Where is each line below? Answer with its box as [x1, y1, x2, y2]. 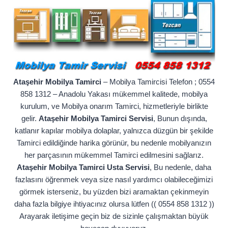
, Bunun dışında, [153, 114, 207, 123]
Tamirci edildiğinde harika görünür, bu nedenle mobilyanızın [17, 138, 211, 148]
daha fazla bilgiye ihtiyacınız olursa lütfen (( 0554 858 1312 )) [14, 199, 214, 209]
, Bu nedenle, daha [150, 163, 211, 172]
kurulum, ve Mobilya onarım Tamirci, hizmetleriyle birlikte [20, 102, 208, 111]
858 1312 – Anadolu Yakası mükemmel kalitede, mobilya [20, 90, 208, 99]
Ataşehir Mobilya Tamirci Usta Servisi [17, 163, 150, 172]
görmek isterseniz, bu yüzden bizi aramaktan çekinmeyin [19, 187, 209, 196]
